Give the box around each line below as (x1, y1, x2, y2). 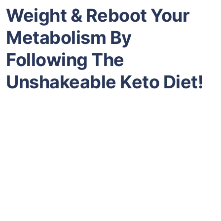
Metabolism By (6, 26, 132, 48)
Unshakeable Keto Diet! (6, 71, 203, 93)
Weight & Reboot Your (6, 4, 189, 26)
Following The (6, 48, 124, 71)
